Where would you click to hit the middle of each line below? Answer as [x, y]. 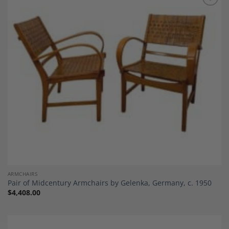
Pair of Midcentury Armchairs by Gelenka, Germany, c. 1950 [109, 183]
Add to [205, 13]
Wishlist [205, 20]
